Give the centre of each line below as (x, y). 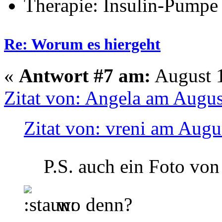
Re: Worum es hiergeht (82, 44)
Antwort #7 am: (85, 76)
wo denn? (92, 205)
